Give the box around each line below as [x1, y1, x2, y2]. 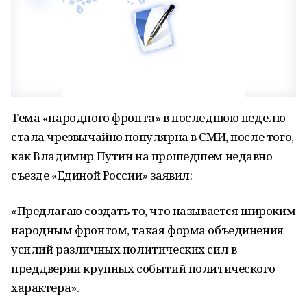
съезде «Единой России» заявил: [11, 167, 193, 183]
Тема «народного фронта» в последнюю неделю [11, 110, 286, 125]
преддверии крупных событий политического [11, 260, 275, 276]
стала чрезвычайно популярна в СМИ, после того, [11, 129, 294, 145]
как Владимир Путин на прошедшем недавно [11, 148, 273, 164]
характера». [11, 280, 79, 295]
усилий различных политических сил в [11, 241, 237, 257]
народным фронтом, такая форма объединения [11, 222, 284, 238]
